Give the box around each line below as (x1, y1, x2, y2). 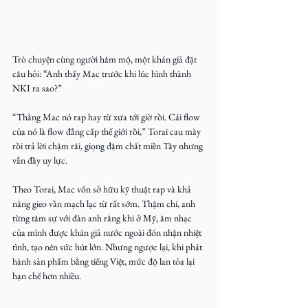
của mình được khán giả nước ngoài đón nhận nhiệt (12, 226, 203, 239)
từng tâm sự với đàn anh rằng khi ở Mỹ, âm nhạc (12, 212, 194, 224)
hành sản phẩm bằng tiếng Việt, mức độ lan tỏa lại (12, 255, 197, 267)
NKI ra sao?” (12, 82, 64, 94)
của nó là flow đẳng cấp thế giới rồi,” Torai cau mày (12, 125, 203, 137)
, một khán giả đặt (131, 53, 199, 65)
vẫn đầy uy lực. (12, 154, 67, 166)
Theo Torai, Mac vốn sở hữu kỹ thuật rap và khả (12, 183, 193, 195)
